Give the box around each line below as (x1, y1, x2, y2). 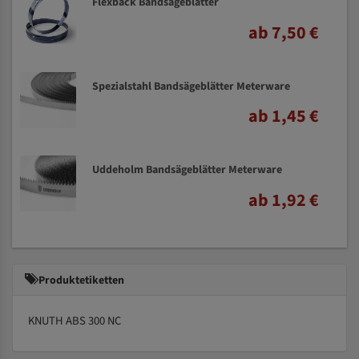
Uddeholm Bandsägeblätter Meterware (92, 162, 282, 179)
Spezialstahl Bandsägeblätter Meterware (92, 78, 290, 95)
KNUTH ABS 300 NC (28, 312, 121, 329)
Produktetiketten (36, 272, 124, 288)
